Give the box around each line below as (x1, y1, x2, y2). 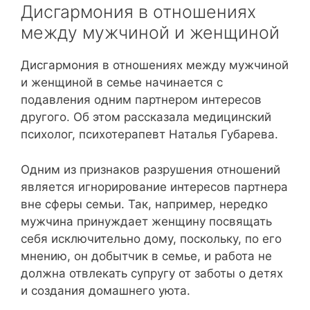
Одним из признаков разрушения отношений (21, 162, 280, 176)
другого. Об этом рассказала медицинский (21, 110, 271, 125)
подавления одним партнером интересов (21, 93, 262, 107)
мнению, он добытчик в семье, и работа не (21, 248, 272, 263)
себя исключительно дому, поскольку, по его (21, 231, 282, 246)
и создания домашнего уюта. (21, 283, 190, 298)
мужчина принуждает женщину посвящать (21, 214, 272, 228)
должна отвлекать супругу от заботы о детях (21, 266, 283, 280)
